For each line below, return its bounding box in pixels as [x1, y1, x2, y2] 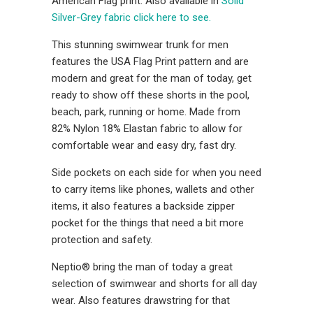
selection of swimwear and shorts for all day [52, 277, 257, 291]
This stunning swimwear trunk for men [52, 38, 228, 52]
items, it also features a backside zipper [52, 200, 235, 213]
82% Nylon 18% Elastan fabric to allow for [52, 122, 242, 136]
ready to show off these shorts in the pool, [52, 89, 249, 102]
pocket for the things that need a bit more [52, 217, 244, 230]
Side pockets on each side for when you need [52, 166, 261, 180]
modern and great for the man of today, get [52, 72, 252, 85]
